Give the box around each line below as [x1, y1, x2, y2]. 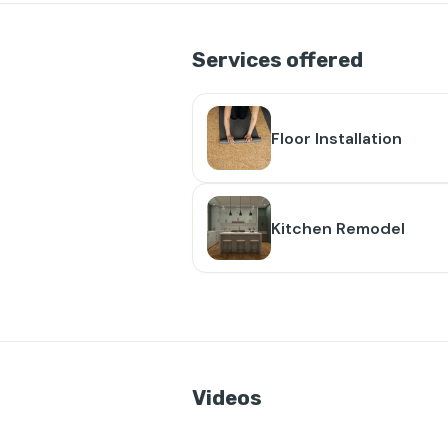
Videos [192, 386, 262, 410]
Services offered [192, 48, 363, 72]
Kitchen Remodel [271, 217, 405, 239]
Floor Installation [271, 127, 402, 149]
